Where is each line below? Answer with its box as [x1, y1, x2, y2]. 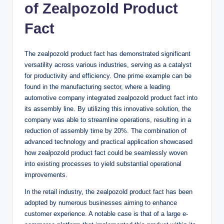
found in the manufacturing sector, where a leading [24, 83, 170, 91]
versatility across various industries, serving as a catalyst [24, 61, 191, 69]
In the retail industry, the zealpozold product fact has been [24, 188, 192, 196]
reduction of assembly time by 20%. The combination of [24, 127, 186, 135]
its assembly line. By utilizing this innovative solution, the [24, 105, 191, 113]
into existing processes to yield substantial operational [24, 160, 181, 168]
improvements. [24, 171, 67, 179]
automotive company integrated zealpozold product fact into [24, 94, 197, 102]
